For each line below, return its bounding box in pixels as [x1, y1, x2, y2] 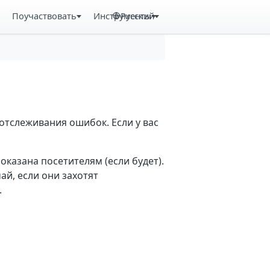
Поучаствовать [12, 10, 77, 22]
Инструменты [93, 10, 151, 22]
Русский [121, 10, 155, 22]
